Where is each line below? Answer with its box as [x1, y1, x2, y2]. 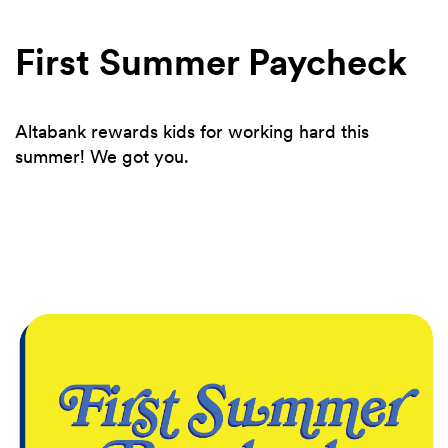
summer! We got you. [15, 146, 189, 168]
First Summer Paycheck [15, 41, 407, 85]
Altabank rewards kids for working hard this [15, 121, 369, 143]
